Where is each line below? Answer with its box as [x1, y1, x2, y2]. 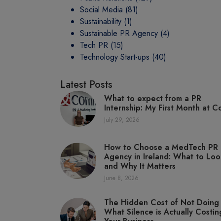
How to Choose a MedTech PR [104, 142, 219, 153]
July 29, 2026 [104, 115, 140, 125]
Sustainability [80, 16, 121, 27]
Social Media [80, 4, 123, 15]
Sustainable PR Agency [80, 28, 158, 39]
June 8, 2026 [104, 174, 139, 183]
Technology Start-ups [80, 51, 149, 63]
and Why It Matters [104, 160, 176, 172]
